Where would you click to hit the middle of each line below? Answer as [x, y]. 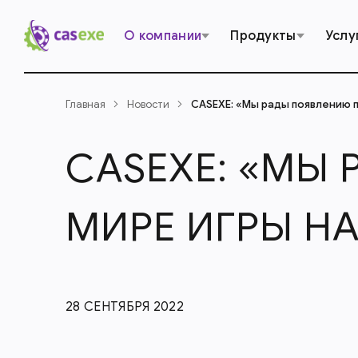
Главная [86, 104]
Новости [148, 104]
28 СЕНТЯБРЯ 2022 [125, 307]
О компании [163, 36]
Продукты [263, 36]
